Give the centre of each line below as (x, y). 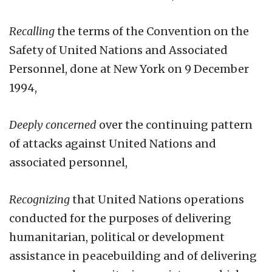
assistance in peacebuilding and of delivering (133, 256)
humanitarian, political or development (117, 237)
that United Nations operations (157, 199)
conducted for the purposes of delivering (120, 218)
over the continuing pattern (175, 124)
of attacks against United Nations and (113, 143)
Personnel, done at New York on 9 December (129, 69)
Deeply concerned (53, 124)
